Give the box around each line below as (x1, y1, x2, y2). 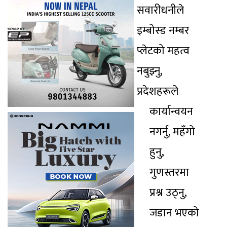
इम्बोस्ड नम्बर (137, 21, 189, 41)
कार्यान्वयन (149, 102, 193, 122)
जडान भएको (149, 204, 199, 223)
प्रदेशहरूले (137, 82, 178, 101)
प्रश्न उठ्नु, (149, 183, 186, 203)
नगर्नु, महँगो (149, 123, 195, 142)
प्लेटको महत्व (137, 42, 190, 61)
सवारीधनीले (137, 1, 184, 20)
